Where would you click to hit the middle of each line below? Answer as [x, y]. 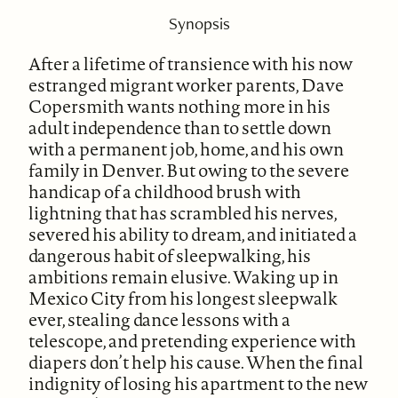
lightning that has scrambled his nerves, [183, 212]
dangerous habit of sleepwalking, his [170, 255]
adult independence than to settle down [180, 127]
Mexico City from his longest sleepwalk [183, 298]
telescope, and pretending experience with [193, 340]
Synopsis [199, 23]
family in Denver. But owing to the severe [189, 170]
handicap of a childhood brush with [165, 191]
